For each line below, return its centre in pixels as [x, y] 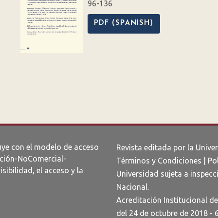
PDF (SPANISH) [124, 23]
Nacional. [133, 187]
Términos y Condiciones [159, 161]
